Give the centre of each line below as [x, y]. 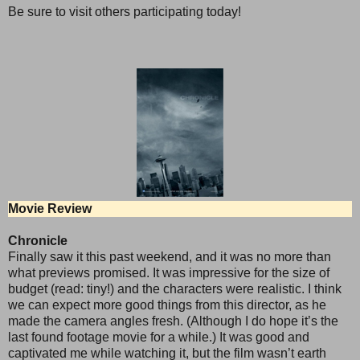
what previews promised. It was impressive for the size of [169, 272]
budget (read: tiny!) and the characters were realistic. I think [175, 288]
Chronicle [38, 240]
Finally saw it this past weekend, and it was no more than [170, 256]
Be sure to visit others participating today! [125, 11]
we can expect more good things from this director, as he [167, 305]
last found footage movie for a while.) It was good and [159, 337]
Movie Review [50, 208]
